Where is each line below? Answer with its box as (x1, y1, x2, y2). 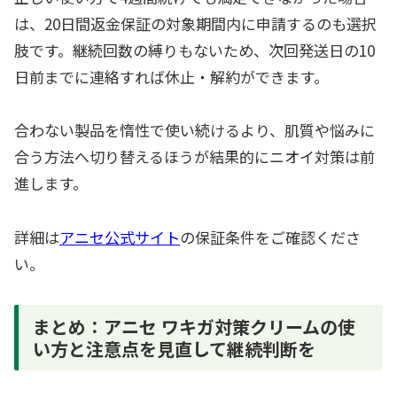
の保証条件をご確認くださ (180, 225, 361, 248)
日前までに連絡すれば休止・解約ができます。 (14, 65, 329, 88)
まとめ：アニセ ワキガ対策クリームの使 (33, 313, 355, 339)
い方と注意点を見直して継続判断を (33, 335, 315, 362)
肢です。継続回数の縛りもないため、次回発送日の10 (14, 38, 375, 61)
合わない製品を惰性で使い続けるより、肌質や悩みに (14, 119, 375, 142)
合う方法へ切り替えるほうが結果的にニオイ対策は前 (14, 145, 375, 168)
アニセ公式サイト (59, 225, 180, 248)
